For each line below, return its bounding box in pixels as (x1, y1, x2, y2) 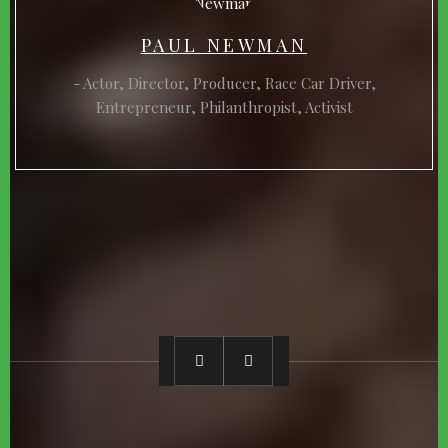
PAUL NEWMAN (140, 32, 308, 57)
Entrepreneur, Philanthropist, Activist (95, 96, 353, 117)
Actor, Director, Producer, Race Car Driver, (82, 72, 376, 93)
